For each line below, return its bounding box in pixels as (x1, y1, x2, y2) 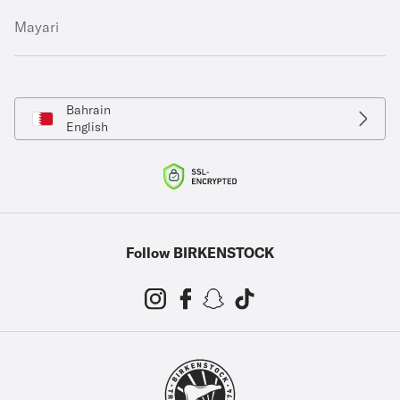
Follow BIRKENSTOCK (126, 244, 274, 262)
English (66, 119, 108, 135)
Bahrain (66, 102, 111, 118)
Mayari (14, 18, 59, 36)
